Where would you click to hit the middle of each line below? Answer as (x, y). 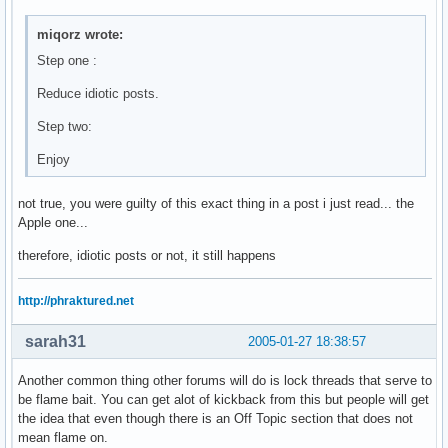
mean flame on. (63, 438)
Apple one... (53, 223)
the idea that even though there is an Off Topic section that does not (215, 419)
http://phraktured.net (76, 301)
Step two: (65, 127)
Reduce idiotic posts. (98, 94)
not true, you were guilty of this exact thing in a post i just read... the (216, 204)
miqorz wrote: (80, 35)
